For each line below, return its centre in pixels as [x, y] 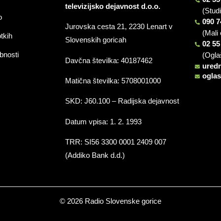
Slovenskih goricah [95, 40]
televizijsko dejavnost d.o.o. [112, 6]
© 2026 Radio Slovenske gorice [110, 201]
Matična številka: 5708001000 [113, 81]
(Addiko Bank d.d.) [95, 155]
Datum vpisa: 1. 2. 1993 [103, 121]
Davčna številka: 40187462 [109, 60]
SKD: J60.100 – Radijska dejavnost [122, 101]
